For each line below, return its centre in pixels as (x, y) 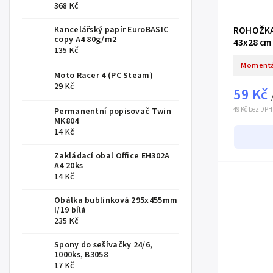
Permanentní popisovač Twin (113, 112)
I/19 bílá (70, 211)
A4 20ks (69, 166)
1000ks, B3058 (81, 255)
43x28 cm (253, 43)
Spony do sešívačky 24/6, (104, 245)
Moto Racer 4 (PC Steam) (104, 76)
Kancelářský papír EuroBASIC (112, 30)
